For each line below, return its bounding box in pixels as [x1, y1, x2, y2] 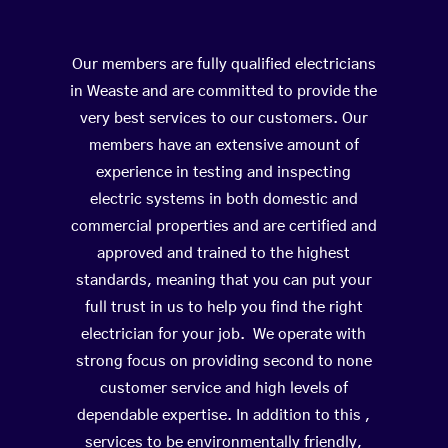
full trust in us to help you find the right [84, 300, 363, 316]
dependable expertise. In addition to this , [77, 408, 371, 424]
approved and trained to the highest [97, 246, 351, 262]
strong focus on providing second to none [75, 354, 372, 370]
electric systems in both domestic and [89, 192, 358, 208]
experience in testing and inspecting [96, 165, 352, 181]
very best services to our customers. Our [79, 111, 368, 127]
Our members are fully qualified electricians [71, 57, 376, 73]
